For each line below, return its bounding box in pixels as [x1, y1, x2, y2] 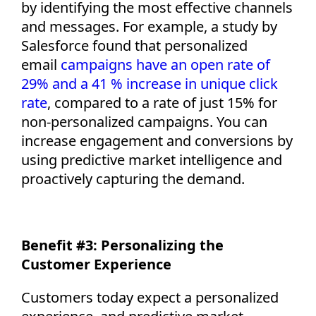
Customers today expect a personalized [21, 287, 279, 307]
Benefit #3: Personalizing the [21, 235, 224, 255]
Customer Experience [21, 254, 171, 274]
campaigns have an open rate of [61, 54, 270, 74]
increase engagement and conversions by [21, 130, 293, 150]
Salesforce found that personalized [21, 35, 248, 55]
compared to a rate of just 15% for [54, 92, 277, 112]
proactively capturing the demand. [21, 169, 245, 188]
